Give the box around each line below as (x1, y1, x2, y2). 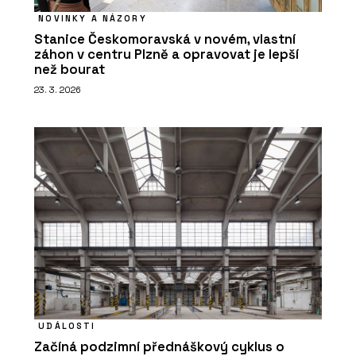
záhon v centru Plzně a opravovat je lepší (34, 46, 299, 64)
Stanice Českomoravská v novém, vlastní (34, 31, 296, 48)
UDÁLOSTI (38, 319, 96, 331)
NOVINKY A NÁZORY (38, 13, 147, 24)
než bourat (34, 61, 105, 79)
